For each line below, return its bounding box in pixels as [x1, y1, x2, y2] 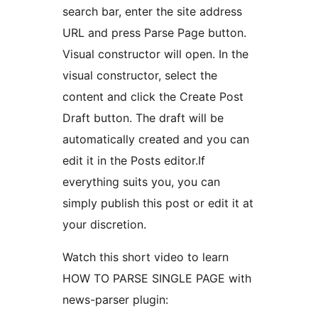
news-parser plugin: [62, 292, 168, 307]
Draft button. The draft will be [62, 111, 224, 126]
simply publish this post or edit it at [62, 196, 253, 211]
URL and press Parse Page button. [62, 26, 246, 40]
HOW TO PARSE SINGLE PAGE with [62, 271, 251, 286]
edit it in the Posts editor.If [62, 153, 205, 168]
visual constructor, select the [62, 68, 217, 83]
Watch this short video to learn [62, 250, 229, 265]
